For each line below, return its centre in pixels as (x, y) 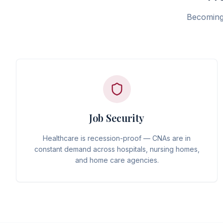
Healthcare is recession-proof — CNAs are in (117, 138)
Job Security (117, 118)
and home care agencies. (117, 160)
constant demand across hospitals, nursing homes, (117, 149)
